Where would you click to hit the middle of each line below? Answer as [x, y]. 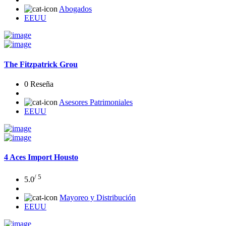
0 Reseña [39, 84]
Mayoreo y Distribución [98, 197]
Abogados [75, 9]
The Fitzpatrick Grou [41, 64]
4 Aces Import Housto [41, 157]
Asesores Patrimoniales [96, 102]
